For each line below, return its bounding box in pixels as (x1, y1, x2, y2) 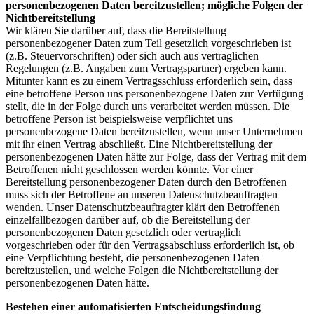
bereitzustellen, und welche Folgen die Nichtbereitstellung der (6, 264, 278, 277)
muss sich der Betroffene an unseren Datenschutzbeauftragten (6, 189, 278, 201)
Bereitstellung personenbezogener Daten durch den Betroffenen (6, 176, 287, 189)
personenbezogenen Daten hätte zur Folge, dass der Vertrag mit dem (6, 151, 306, 163)
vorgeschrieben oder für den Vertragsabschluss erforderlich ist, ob (6, 239, 294, 252)
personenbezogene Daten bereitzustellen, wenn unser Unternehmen (6, 125, 303, 138)
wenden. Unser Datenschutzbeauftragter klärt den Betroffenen (6, 201, 280, 214)
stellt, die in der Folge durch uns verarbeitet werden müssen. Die (6, 100, 289, 113)
